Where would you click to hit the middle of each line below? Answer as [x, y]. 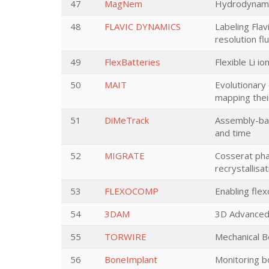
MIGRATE [125, 156]
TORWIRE [125, 237]
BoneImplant [131, 259]
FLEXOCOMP [131, 191]
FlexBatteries [132, 62]
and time [233, 133]
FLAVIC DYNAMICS [143, 26]
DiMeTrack [127, 120]
